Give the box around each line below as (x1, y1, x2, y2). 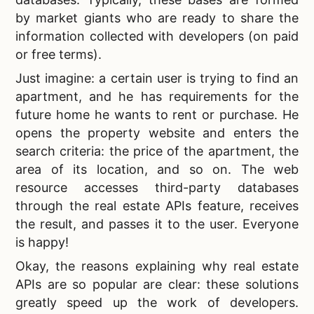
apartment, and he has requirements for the (15, 89, 299, 104)
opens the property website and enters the (15, 125, 299, 141)
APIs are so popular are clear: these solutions (15, 277, 299, 292)
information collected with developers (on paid (15, 29, 299, 44)
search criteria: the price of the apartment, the (15, 144, 299, 159)
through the (15, 198, 95, 214)
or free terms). (15, 47, 102, 62)
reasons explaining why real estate (81, 259, 299, 274)
